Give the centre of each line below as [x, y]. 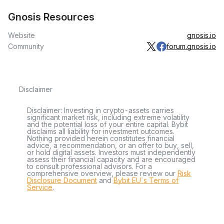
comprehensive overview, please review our [102, 173]
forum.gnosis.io [191, 46]
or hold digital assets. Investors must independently [111, 152]
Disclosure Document [62, 180]
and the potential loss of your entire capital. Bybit [107, 124]
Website [21, 35]
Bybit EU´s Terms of [146, 180]
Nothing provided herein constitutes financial [101, 138]
